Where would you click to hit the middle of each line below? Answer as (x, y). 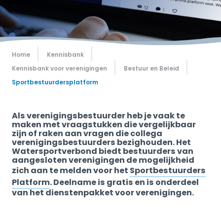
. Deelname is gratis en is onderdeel (124, 182)
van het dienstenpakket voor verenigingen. (104, 193)
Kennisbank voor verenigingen (59, 68)
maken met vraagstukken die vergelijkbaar (104, 125)
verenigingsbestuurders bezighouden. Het (101, 142)
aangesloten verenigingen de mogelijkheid (103, 160)
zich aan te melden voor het (71, 170)
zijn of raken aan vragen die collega (87, 133)
